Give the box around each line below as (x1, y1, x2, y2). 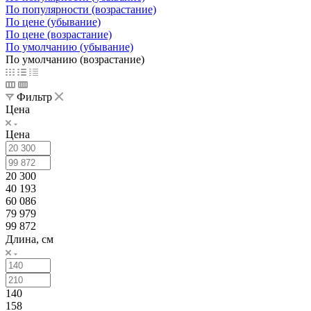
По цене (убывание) (6, 15, 101, 28)
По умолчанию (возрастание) (6, 53, 144, 65)
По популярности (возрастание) (6, 3, 156, 15)
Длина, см (6, 233, 53, 245)
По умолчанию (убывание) (6, 40, 133, 53)
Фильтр (17, 90, 52, 103)
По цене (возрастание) (6, 28, 112, 40)
